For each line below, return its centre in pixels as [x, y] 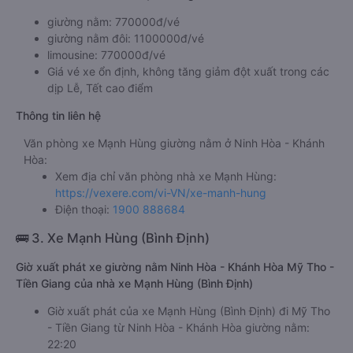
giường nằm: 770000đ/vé [113, 22]
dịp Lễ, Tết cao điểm [100, 88]
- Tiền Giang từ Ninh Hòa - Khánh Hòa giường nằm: [178, 327]
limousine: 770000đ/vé [106, 55]
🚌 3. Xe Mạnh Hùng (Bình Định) [113, 238]
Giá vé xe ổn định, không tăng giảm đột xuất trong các [188, 71]
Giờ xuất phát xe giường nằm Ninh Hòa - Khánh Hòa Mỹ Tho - [175, 267]
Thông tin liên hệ [58, 115]
